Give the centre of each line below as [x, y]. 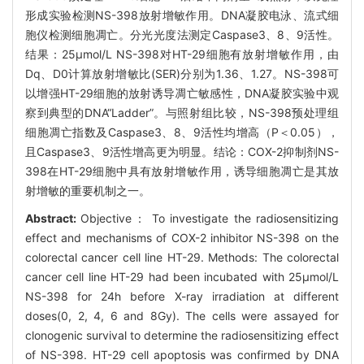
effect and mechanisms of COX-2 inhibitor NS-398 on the [182, 237]
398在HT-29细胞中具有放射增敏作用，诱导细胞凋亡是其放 [182, 171]
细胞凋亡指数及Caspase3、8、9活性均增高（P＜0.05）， [182, 132]
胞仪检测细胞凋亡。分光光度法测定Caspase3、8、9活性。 [182, 34]
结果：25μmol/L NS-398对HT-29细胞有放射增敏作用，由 [182, 54]
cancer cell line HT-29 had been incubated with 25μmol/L [182, 276]
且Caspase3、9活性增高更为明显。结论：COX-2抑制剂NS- [182, 151]
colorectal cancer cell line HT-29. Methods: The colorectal [182, 257]
